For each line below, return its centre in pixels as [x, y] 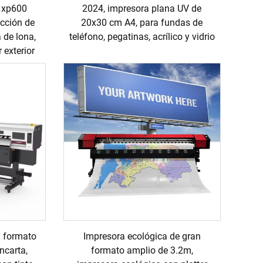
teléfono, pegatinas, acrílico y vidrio [142, 37]
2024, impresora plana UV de [142, 9]
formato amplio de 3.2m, [142, 250]
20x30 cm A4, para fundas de [142, 23]
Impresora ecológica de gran [142, 236]
